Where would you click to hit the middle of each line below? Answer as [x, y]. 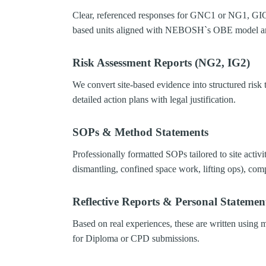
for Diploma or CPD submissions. [136, 239]
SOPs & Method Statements [140, 132]
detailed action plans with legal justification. [154, 100]
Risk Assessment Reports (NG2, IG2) [161, 63]
